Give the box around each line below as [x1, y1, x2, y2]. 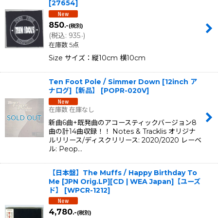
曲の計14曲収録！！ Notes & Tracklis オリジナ [49, 127, 196, 136]
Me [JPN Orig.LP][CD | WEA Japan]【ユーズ [49, 177, 200, 186]
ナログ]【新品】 [49, 86, 99, 95]
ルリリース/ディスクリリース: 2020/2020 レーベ [49, 135, 201, 145]
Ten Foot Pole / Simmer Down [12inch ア [49, 77, 197, 86]
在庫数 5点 [49, 40, 79, 49]
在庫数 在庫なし [49, 105, 94, 113]
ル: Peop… [49, 144, 82, 153]
